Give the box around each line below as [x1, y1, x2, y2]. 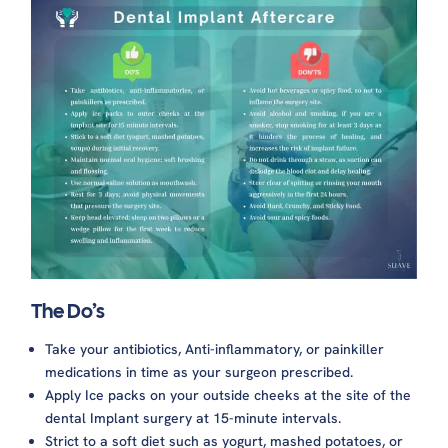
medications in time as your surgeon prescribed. [45, 362, 354, 381]
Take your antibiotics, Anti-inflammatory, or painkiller [45, 339, 385, 358]
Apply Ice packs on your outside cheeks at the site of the [45, 385, 412, 404]
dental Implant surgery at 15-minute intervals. [45, 408, 342, 427]
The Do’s [31, 297, 109, 324]
